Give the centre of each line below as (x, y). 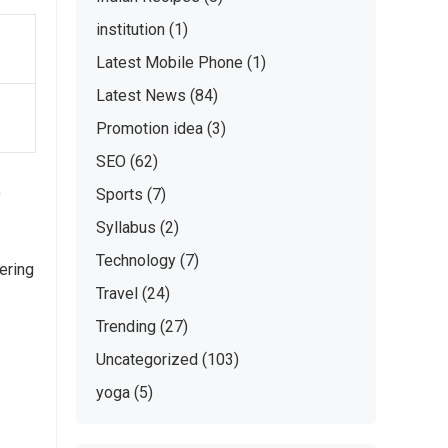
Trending (126, 326)
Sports (119, 194)
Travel (117, 293)
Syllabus (126, 227)
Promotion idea (149, 128)
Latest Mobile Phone (169, 62)
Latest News (141, 95)
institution (130, 29)
